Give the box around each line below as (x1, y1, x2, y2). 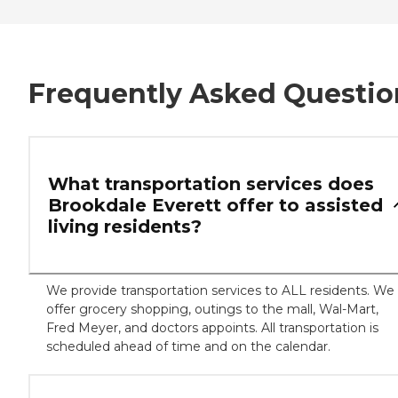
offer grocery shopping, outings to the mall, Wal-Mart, (46, 301, 378, 318)
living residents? (48, 216, 202, 238)
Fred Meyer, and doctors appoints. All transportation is (46, 320, 378, 337)
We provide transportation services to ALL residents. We (46, 283, 394, 299)
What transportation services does (48, 173, 374, 195)
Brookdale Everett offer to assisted (48, 195, 383, 217)
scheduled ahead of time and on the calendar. (46, 338, 330, 355)
